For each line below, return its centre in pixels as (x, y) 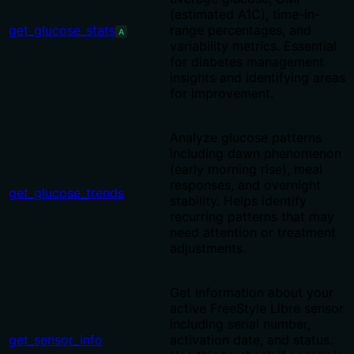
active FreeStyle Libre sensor (257, 309)
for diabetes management (247, 62)
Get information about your (252, 293)
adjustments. (208, 249)
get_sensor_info (56, 340)
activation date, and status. (251, 340)
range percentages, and (241, 30)
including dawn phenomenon (256, 154)
